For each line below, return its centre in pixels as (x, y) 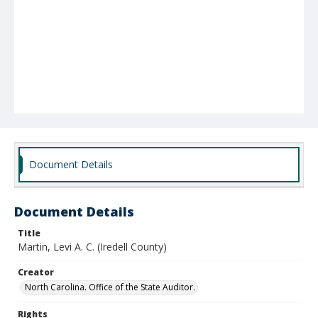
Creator (36, 272)
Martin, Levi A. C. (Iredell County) (92, 247)
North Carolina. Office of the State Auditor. (110, 287)
